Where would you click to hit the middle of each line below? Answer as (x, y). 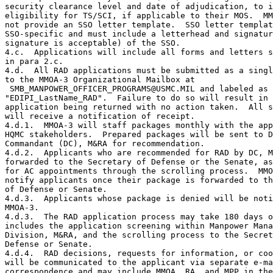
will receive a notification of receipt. (100, 116)
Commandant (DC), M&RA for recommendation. (105, 143)
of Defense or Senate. (56, 189)
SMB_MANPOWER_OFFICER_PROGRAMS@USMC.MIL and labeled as (136, 88)
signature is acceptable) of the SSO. (93, 43)
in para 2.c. (34, 61)
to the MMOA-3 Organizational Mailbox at (100, 79)
